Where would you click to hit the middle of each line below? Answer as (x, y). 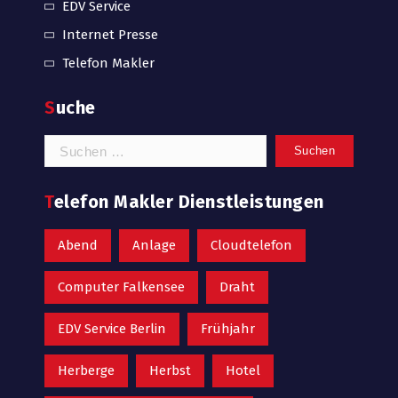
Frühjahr (228, 329)
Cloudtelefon (251, 245)
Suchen (67, 144)
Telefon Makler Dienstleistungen (189, 202)
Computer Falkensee (121, 287)
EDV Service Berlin (112, 329)
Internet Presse (110, 35)
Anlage (154, 245)
